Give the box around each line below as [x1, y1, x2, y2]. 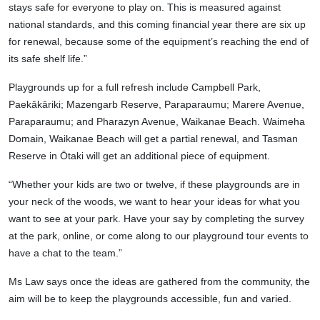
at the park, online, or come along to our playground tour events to [9, 230, 309, 242]
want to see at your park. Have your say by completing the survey [9, 213, 304, 225]
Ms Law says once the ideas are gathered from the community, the [9, 276, 310, 288]
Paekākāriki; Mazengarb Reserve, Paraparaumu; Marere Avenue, [9, 99, 304, 111]
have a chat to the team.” [9, 247, 122, 259]
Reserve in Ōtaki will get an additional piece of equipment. [9, 150, 270, 162]
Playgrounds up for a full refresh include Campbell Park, [9, 81, 261, 94]
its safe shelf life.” [9, 53, 87, 65]
